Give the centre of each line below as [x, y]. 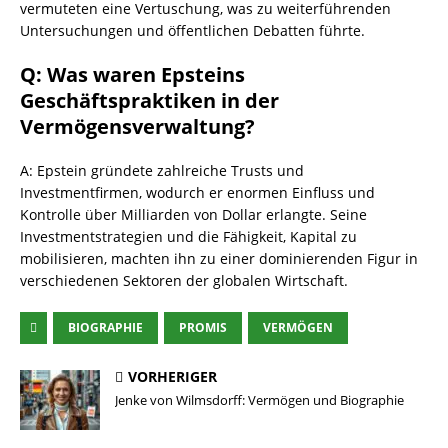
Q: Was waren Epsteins [132, 75]
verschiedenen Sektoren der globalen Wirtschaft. [184, 281]
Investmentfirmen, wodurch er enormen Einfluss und [197, 193]
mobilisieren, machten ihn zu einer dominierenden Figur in [219, 259]
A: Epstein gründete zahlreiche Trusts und [162, 171]
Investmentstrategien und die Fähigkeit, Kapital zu [188, 237]
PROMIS [203, 328]
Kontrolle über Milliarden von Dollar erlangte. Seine [193, 215]
